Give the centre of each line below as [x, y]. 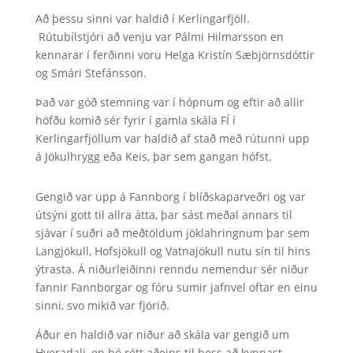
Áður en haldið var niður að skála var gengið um [162, 334]
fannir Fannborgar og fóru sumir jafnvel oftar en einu [176, 287]
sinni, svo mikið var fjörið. [102, 305]
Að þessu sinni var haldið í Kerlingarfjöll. [142, 19]
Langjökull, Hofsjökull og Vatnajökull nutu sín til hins [173, 251]
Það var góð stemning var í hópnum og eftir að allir [169, 102]
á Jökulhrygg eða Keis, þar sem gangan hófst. [153, 156]
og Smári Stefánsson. [91, 73]
